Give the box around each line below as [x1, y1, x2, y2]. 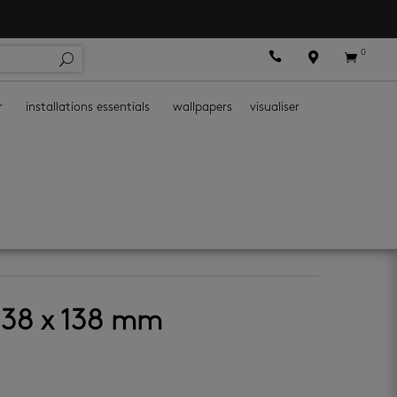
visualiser [250, 101, 300, 114]
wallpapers [173, 101, 232, 114]
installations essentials [26, 101, 150, 114]
